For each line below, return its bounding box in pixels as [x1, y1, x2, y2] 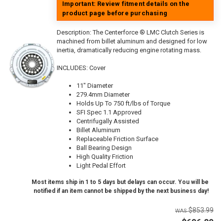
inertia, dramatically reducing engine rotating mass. [57, 46, 201, 54]
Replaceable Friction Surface [76, 135, 158, 143]
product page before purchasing [62, 9, 167, 17]
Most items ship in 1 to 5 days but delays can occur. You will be [32, 179, 209, 186]
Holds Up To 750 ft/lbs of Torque [76, 100, 170, 108]
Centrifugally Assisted [76, 117, 139, 125]
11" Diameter [76, 82, 113, 90]
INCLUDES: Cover [57, 64, 106, 72]
